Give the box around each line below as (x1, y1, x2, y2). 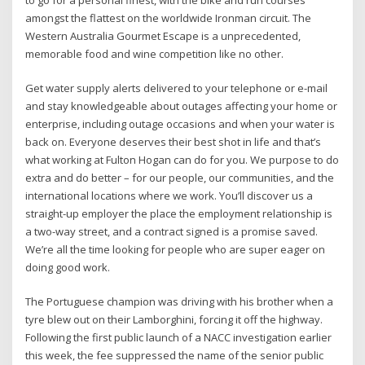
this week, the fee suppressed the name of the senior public (25, 348, 324, 363)
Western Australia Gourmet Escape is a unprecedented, (25, 28, 301, 43)
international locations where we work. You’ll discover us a (25, 187, 314, 203)
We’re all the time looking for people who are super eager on (25, 241, 326, 257)
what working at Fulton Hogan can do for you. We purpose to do (25, 152, 340, 167)
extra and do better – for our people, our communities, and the (25, 169, 335, 185)
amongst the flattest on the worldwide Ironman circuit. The (25, 10, 312, 25)
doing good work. (25, 259, 111, 275)
